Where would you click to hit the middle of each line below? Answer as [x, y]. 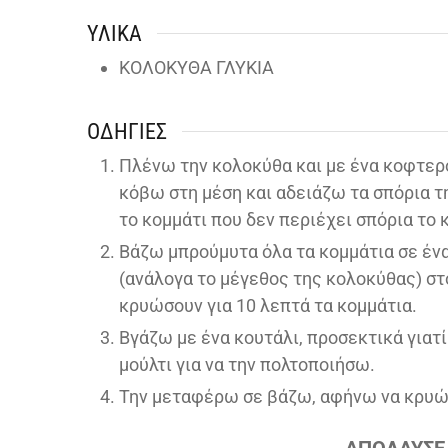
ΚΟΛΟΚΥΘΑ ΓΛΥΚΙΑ [196, 67]
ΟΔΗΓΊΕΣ [127, 131]
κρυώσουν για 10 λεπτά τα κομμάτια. [268, 305]
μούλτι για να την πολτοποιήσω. [247, 364]
